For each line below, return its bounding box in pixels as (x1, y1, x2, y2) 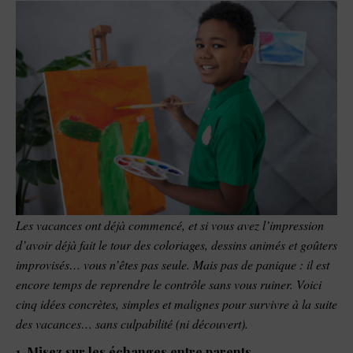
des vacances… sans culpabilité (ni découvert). (16, 314, 248, 332)
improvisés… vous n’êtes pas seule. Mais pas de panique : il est (16, 255, 329, 273)
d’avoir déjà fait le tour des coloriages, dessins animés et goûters (16, 236, 337, 253)
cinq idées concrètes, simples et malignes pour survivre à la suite (16, 295, 337, 312)
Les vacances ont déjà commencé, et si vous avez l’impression (16, 216, 324, 233)
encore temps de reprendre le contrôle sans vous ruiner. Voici (16, 275, 321, 292)
